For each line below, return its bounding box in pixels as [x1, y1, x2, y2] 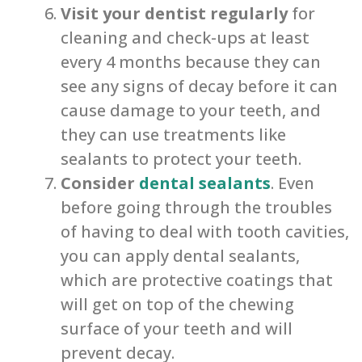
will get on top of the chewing [61, 293, 294, 316]
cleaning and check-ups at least [61, 27, 309, 49]
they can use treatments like [61, 124, 286, 146]
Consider [61, 172, 139, 195]
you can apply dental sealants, [61, 245, 300, 267]
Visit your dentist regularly [61, 2, 288, 25]
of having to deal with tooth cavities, [61, 221, 349, 243]
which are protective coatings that [61, 269, 333, 292]
